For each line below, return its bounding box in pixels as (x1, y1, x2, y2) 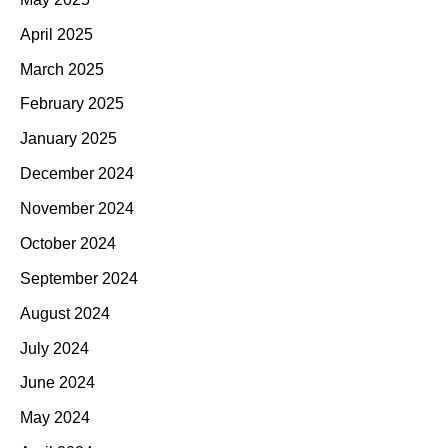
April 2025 (20, 25, 93, 43)
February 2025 (20, 95, 124, 113)
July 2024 (20, 339, 89, 357)
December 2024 (20, 165, 134, 183)
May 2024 (20, 409, 90, 427)
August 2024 (20, 304, 110, 322)
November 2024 (20, 200, 134, 218)
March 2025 (20, 60, 104, 78)
